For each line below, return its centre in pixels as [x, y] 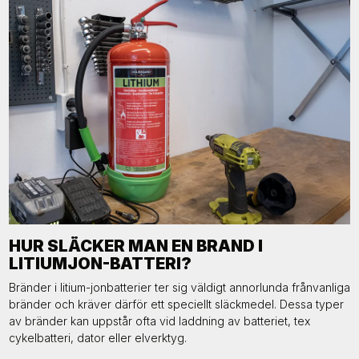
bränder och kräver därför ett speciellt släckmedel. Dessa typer [176, 304]
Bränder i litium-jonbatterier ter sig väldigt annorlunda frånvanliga [179, 287]
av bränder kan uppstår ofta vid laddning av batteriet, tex [159, 321]
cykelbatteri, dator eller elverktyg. [97, 337]
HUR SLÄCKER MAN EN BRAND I [135, 246]
